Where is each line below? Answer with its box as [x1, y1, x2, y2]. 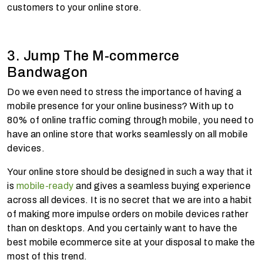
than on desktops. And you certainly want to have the [7, 222, 237, 233]
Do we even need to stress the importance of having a [7, 86, 241, 97]
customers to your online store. [7, 2, 142, 12]
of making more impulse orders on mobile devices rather [7, 208, 248, 219]
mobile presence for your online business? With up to [7, 100, 234, 111]
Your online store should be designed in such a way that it [7, 166, 252, 177]
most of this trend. [7, 251, 89, 261]
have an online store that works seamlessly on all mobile [7, 129, 248, 139]
